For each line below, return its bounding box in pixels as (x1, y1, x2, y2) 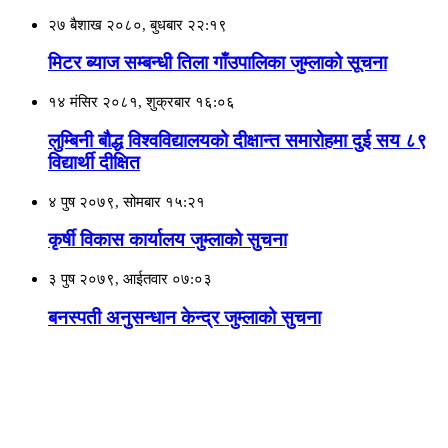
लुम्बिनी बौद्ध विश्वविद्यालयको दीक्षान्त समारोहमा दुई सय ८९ (48, 129, 427, 151)
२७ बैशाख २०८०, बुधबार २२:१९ (48, 16, 227, 33)
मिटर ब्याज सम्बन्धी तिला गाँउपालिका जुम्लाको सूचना (48, 52, 387, 74)
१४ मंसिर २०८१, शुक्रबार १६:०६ (48, 94, 235, 111)
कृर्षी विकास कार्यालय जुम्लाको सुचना (48, 229, 287, 251)
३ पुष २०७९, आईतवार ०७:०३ (48, 270, 212, 287)
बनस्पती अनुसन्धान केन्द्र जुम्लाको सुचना (48, 306, 321, 328)
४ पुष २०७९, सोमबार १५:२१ (48, 193, 205, 210)
